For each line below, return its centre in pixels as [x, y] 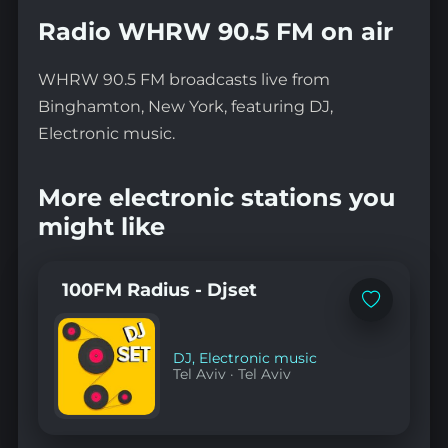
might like [101, 226]
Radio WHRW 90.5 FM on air [215, 32]
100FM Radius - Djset [159, 290]
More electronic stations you [216, 197]
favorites [394, 336]
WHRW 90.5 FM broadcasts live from [183, 80]
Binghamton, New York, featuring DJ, [185, 107]
